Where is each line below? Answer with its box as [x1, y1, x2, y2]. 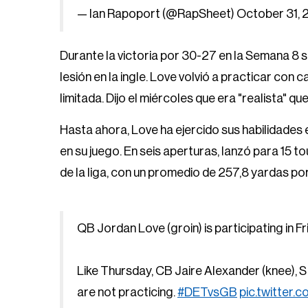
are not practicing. [77, 286, 177, 298]
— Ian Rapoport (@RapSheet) [77, 8, 236, 20]
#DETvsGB [177, 286, 237, 298]
